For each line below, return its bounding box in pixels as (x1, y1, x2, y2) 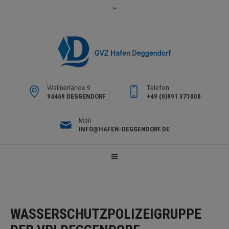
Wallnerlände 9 (47, 83, 90, 94)
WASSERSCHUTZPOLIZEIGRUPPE (10, 205, 202, 222)
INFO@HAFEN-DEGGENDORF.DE (78, 125, 170, 133)
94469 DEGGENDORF (47, 93, 106, 100)
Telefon (147, 83, 169, 94)
